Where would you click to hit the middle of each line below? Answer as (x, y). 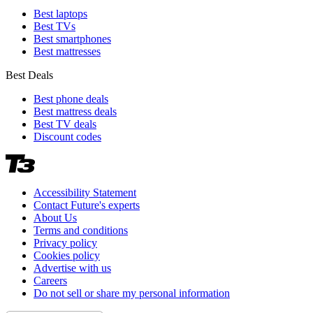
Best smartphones (72, 39)
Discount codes (67, 137)
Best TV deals (65, 124)
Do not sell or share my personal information (132, 293)
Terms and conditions (81, 231)
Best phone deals (71, 99)
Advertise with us (72, 268)
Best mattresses (67, 52)
